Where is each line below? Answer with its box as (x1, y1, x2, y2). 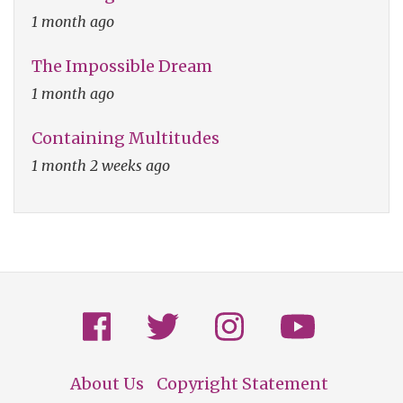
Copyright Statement (157, 372, 328, 394)
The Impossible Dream (31, 55, 212, 76)
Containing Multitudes (31, 127, 219, 148)
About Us (70, 372, 144, 394)
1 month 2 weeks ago (31, 156, 170, 175)
